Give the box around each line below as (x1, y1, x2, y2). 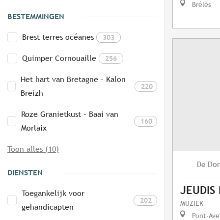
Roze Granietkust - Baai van (21, 110, 118, 119)
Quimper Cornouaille (22, 54, 96, 63)
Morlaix (21, 123, 47, 133)
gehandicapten (21, 202, 74, 212)
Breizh (21, 88, 44, 98)
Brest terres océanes (22, 32, 94, 42)
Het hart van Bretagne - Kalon (21, 75, 126, 84)
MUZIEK (180, 199, 203, 208)
